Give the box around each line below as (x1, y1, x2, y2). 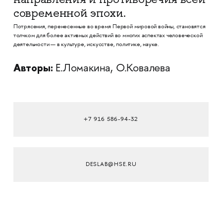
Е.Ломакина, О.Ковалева (53, 63, 170, 75)
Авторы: (13, 60, 53, 75)
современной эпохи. (13, 5, 126, 20)
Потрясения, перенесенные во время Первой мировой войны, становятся (13, 24, 206, 30)
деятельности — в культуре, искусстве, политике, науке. (13, 42, 160, 48)
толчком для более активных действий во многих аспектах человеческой (13, 33, 203, 39)
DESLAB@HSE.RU (85, 161, 137, 168)
